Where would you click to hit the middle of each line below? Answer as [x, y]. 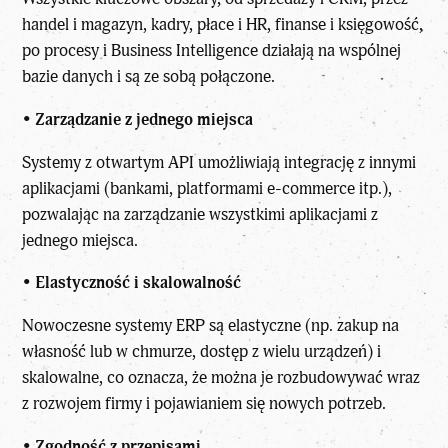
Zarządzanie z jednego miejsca [144, 119]
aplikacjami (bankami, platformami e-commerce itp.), [207, 188]
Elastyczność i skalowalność [138, 283]
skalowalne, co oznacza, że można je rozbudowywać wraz [221, 378]
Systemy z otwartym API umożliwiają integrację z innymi [219, 162]
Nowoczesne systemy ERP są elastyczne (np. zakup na [211, 326]
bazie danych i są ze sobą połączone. [149, 77]
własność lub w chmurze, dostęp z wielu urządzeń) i [202, 352]
